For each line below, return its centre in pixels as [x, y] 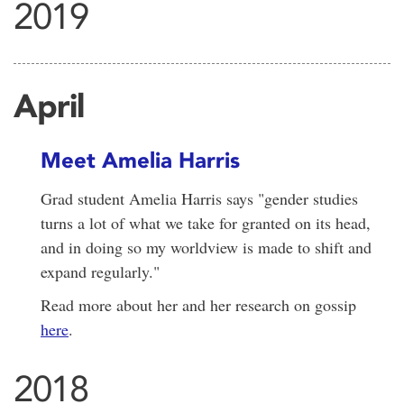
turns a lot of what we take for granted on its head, [206, 223]
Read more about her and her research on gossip [198, 305]
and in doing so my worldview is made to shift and [206, 248]
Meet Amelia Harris [140, 160]
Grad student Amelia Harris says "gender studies [199, 199]
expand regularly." [100, 272]
